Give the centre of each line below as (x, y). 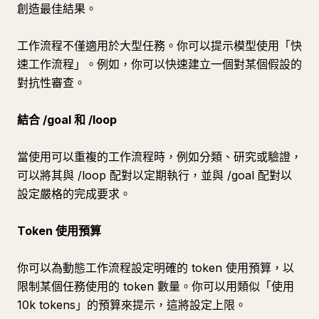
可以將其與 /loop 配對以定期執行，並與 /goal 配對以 (155, 175)
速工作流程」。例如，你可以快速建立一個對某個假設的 (159, 64)
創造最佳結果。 (57, 9)
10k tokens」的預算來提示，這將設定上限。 (132, 305)
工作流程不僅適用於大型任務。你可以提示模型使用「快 (159, 46)
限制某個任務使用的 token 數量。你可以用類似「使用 (156, 286)
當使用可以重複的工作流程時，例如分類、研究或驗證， (159, 157)
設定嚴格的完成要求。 (74, 194)
